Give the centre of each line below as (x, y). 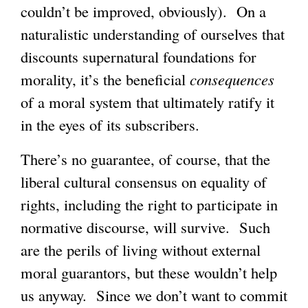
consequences (232, 79)
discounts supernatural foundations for (139, 57)
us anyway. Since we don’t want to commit (154, 295)
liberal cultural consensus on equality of (144, 182)
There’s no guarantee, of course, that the (145, 159)
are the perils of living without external (141, 250)
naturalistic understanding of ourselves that (153, 34)
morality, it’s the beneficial (105, 79)
